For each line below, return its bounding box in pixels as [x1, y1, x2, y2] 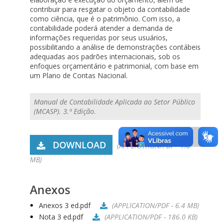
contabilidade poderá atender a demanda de [30, 23, 173, 33]
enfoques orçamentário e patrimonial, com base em [30, 61, 199, 71]
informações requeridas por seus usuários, [30, 33, 168, 42]
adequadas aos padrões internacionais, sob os [30, 52, 180, 61]
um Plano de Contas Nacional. [30, 71, 127, 80]
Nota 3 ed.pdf [39, 212, 83, 222]
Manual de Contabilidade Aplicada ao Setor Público [34, 97, 195, 107]
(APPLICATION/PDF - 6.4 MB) [112, 201, 199, 210]
